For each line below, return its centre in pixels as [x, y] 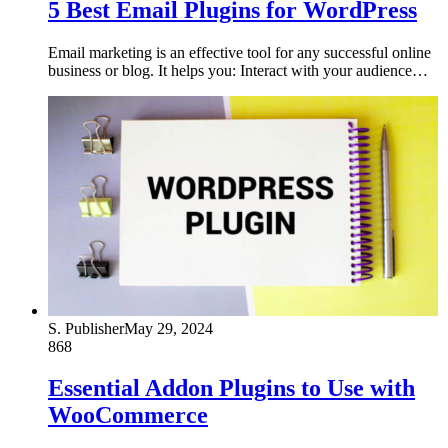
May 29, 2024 [168, 328]
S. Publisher [86, 328]
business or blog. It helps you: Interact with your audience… [238, 70]
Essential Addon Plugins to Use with [231, 388]
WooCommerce [128, 415]
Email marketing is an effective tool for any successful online [239, 52]
